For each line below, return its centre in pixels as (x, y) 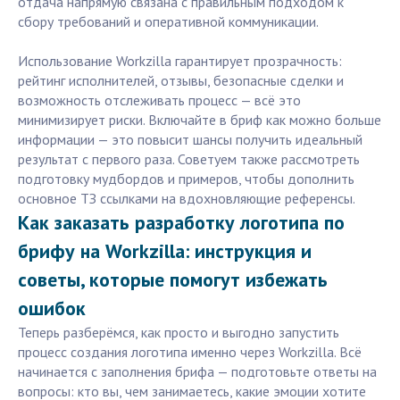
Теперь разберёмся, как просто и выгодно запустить (179, 333)
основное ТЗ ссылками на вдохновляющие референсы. (187, 199)
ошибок (52, 308)
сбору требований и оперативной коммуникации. (168, 22)
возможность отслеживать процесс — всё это (159, 100)
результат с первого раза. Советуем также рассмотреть (189, 159)
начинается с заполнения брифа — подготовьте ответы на (197, 372)
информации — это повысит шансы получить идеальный (190, 140)
